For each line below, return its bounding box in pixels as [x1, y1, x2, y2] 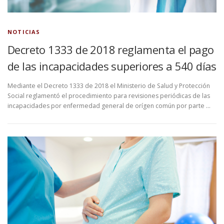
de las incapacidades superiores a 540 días [7, 58, 216, 74]
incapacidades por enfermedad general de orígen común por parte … [7, 101, 210, 110]
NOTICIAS [7, 28, 40, 36]
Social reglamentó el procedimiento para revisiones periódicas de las [7, 91, 210, 100]
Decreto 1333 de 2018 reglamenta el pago [7, 42, 214, 57]
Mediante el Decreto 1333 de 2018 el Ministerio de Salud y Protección [7, 81, 210, 90]
